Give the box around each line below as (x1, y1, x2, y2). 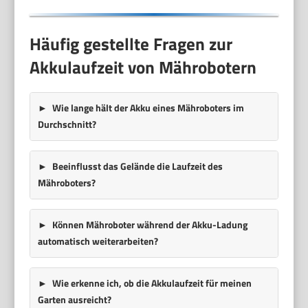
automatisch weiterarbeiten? (37, 234, 158, 248)
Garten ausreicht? (37, 292, 111, 307)
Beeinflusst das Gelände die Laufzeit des (52, 159, 223, 173)
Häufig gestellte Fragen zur (30, 31, 233, 58)
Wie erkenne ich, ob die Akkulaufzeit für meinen (52, 276, 252, 290)
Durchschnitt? (37, 117, 96, 131)
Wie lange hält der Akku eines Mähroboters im (52, 100, 244, 115)
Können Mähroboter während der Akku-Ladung (52, 217, 247, 232)
